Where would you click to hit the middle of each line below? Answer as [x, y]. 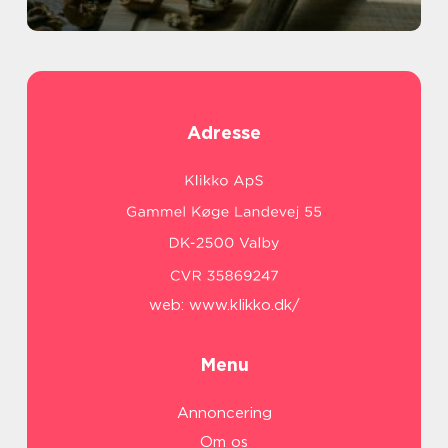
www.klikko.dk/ [244, 305]
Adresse [224, 133]
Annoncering [224, 413]
